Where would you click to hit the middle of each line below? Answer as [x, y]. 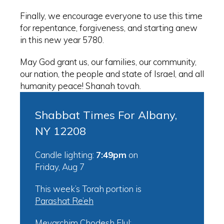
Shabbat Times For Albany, [106, 115]
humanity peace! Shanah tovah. [80, 86]
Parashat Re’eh [64, 201]
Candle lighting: [65, 155]
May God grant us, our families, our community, [108, 62]
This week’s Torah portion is [88, 189]
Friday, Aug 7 [60, 167]
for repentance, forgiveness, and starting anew [109, 28]
